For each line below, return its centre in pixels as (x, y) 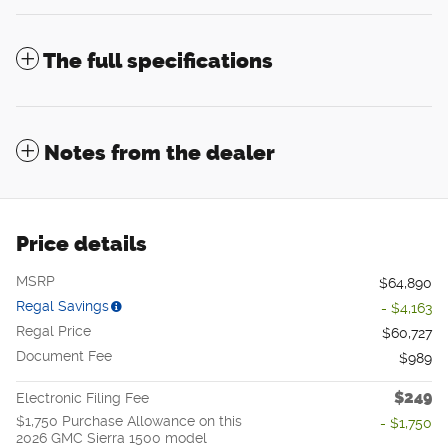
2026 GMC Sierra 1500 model (111, 437)
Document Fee (64, 355)
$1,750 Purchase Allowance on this (129, 420)
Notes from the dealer (159, 152)
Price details (81, 243)
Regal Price (53, 330)
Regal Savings (62, 305)
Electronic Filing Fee (82, 397)
